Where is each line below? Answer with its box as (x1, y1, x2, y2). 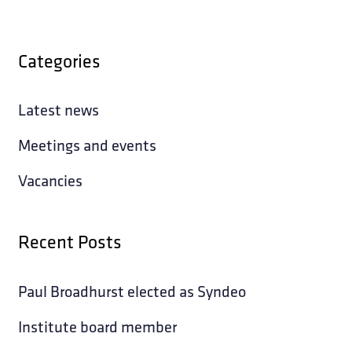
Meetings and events (18, 134, 157, 157)
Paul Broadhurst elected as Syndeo (18, 279, 247, 302)
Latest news (18, 98, 100, 122)
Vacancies (18, 169, 83, 192)
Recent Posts (18, 229, 123, 256)
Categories (18, 48, 101, 75)
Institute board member (18, 314, 178, 338)
